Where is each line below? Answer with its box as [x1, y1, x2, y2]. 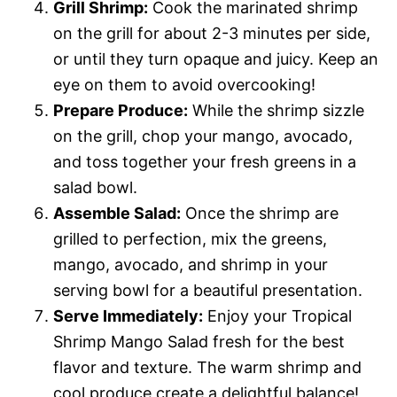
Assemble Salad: [53, 204, 181, 222]
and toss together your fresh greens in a [53, 152, 356, 171]
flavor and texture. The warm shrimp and [53, 358, 362, 377]
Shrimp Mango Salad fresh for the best [53, 332, 345, 351]
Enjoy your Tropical [203, 307, 352, 325]
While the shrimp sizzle [188, 101, 364, 120]
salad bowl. [53, 178, 137, 197]
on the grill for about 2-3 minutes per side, [53, 24, 370, 43]
